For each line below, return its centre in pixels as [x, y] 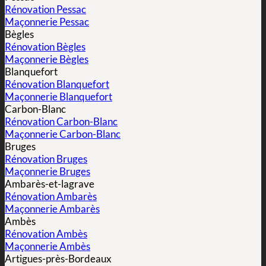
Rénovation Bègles [45, 47]
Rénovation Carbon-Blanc [61, 122]
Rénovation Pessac [45, 9]
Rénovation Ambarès [51, 197]
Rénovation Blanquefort [57, 84]
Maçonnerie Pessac [47, 22]
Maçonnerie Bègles [47, 59]
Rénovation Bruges [46, 159]
